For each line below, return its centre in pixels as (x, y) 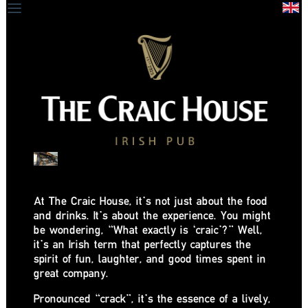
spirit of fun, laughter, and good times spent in (150, 258)
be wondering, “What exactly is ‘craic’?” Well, (148, 230)
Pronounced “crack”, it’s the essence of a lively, (152, 298)
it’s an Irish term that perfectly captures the (142, 244)
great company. (71, 273)
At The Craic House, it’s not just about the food (151, 201)
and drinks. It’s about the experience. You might (152, 215)
